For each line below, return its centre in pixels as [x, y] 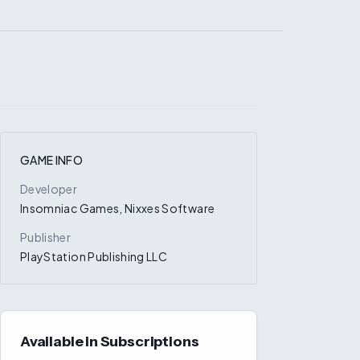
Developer [49, 189]
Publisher [46, 237]
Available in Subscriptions [110, 342]
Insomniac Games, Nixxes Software [118, 208]
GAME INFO [52, 160]
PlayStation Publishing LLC [94, 256]
